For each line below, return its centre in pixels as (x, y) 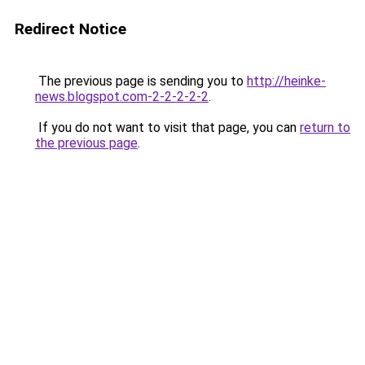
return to (325, 128)
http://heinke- (286, 81)
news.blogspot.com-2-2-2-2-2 (122, 97)
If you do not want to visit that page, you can (167, 128)
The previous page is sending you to (141, 81)
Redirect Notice (70, 29)
